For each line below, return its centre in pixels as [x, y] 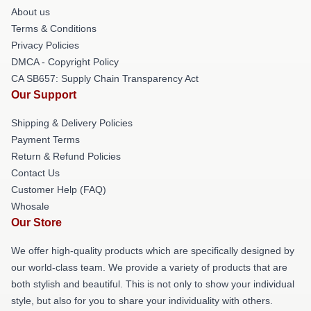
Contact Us [35, 173]
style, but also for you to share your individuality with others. [142, 301]
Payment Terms [45, 140]
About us [31, 12]
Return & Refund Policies [66, 156]
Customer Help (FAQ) [59, 190]
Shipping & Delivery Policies [72, 123]
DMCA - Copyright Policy [65, 62]
